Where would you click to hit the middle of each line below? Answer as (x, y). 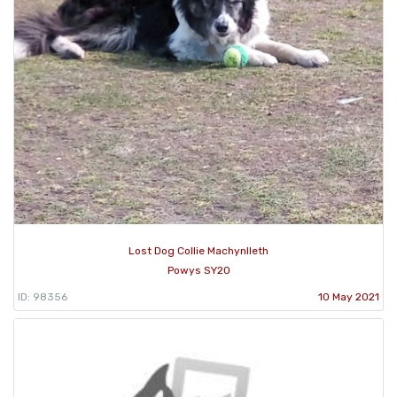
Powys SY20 (198, 270)
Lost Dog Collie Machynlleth (198, 250)
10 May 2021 (349, 296)
